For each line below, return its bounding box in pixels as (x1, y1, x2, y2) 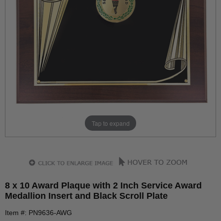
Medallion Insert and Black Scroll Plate (5, 191, 168, 201)
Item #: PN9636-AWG (5, 209, 72, 217)
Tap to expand (91, 118, 130, 127)
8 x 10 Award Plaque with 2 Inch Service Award (5, 181, 202, 190)
